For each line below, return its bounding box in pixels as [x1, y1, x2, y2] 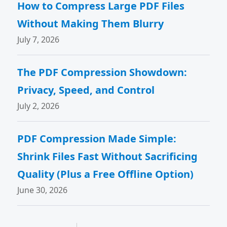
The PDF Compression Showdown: [17, 65, 187, 79]
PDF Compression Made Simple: [17, 132, 177, 145]
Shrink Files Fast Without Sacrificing [17, 149, 198, 163]
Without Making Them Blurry [17, 17, 164, 30]
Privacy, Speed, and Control [17, 83, 155, 97]
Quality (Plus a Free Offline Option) [17, 167, 194, 181]
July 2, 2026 [17, 100, 60, 111]
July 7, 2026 [17, 34, 60, 45]
